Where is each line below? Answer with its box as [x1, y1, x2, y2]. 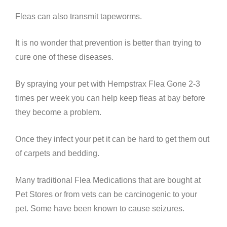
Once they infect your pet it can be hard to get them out [15, 135, 209, 144]
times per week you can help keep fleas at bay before [15, 94, 205, 103]
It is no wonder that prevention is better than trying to [15, 39, 201, 48]
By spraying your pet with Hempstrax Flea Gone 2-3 [15, 80, 200, 89]
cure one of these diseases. [15, 53, 113, 62]
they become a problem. [15, 108, 101, 117]
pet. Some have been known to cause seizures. [15, 204, 184, 213]
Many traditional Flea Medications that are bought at [15, 175, 201, 184]
